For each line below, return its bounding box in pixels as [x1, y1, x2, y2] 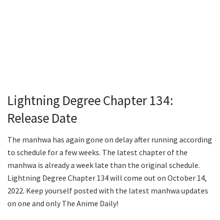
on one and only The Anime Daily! [7, 198, 118, 209]
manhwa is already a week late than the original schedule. [7, 160, 200, 170]
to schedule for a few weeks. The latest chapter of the [7, 147, 188, 158]
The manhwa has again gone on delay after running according [7, 135, 212, 145]
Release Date [7, 109, 77, 126]
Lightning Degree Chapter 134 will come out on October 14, [7, 173, 207, 183]
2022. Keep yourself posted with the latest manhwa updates [7, 186, 208, 196]
